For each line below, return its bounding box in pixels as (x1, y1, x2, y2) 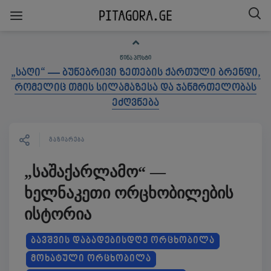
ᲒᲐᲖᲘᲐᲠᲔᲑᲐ (49, 137, 85, 143)
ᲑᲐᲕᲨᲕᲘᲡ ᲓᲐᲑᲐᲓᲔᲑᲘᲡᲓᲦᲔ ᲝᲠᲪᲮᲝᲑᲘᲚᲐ (31, 236, 215, 246)
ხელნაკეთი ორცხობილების (24, 184, 233, 202)
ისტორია (24, 206, 91, 223)
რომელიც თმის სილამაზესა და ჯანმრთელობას (15, 82, 256, 94)
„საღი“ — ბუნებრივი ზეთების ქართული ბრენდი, (10, 67, 261, 79)
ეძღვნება (112, 97, 159, 109)
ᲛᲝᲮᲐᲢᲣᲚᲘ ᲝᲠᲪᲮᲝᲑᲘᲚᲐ (31, 254, 151, 264)
